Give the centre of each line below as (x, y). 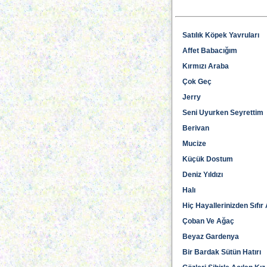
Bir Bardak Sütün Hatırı (222, 252)
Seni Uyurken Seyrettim (223, 113)
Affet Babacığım (210, 51)
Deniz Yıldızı (203, 175)
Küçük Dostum (208, 159)
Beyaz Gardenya (211, 237)
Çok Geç (197, 82)
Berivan (196, 128)
